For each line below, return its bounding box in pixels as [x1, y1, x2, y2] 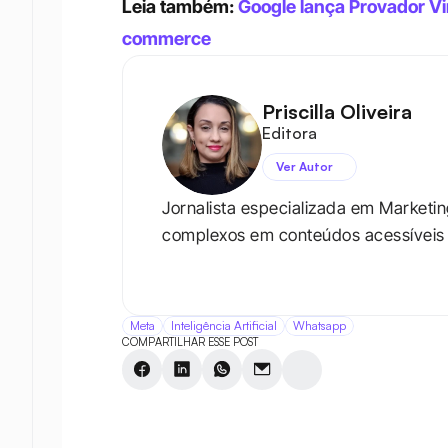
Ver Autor [276, 158, 333, 174]
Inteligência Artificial [171, 318, 277, 334]
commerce [122, 28, 211, 50]
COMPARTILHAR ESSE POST [122, 335, 258, 350]
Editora [262, 122, 317, 143]
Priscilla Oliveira [262, 98, 412, 124]
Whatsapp [293, 318, 346, 334]
